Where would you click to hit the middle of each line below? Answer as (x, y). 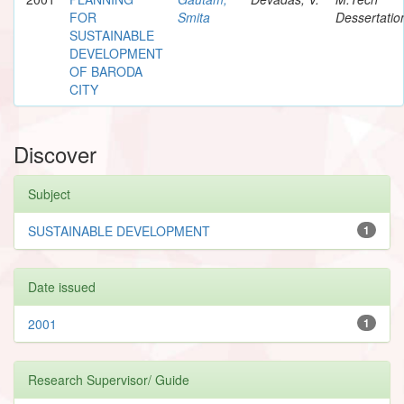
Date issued (62, 286)
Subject (49, 193)
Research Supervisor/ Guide (109, 379)
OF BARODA (106, 71)
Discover (55, 153)
